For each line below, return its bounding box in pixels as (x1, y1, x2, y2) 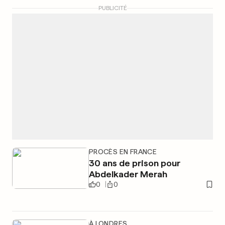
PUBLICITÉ (98, 5, 127, 12)
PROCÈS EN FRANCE (88, 148, 157, 156)
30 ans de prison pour (88, 158, 180, 168)
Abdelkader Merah (88, 169, 167, 179)
